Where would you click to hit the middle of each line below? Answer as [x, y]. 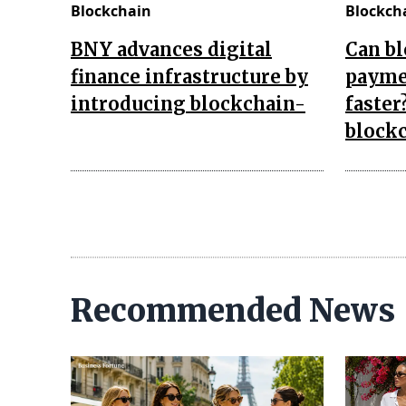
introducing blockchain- [188, 103]
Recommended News [233, 310]
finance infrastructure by [189, 76]
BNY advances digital [171, 49]
